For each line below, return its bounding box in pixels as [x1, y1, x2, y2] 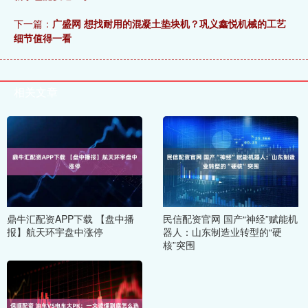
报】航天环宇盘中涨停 [7, 224, 103, 239]
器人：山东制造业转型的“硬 [162, 224, 282, 239]
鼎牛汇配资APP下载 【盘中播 [7, 211, 134, 225]
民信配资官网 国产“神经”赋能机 [162, 211, 298, 225]
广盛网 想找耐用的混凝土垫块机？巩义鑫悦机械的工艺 [52, 16, 286, 31]
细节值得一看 [14, 31, 71, 45]
